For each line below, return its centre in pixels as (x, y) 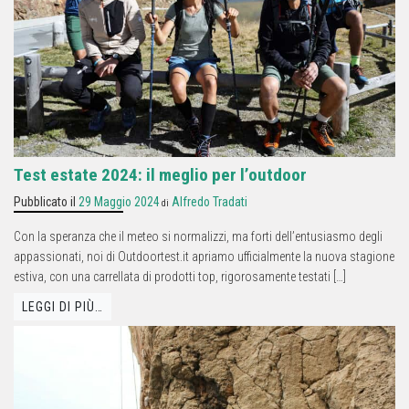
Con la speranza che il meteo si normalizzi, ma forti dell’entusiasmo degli (198, 237)
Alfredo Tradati (210, 202)
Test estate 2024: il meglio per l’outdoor (160, 175)
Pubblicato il (46, 202)
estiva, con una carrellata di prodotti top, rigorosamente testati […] (180, 277)
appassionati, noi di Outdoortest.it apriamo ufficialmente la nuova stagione (204, 257)
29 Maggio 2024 (119, 202)
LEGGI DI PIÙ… (63, 306)
